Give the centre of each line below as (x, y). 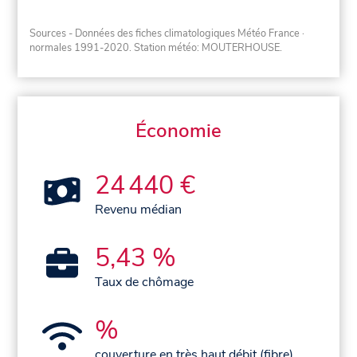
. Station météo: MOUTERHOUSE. (206, 47)
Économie (178, 130)
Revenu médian (139, 209)
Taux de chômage (145, 282)
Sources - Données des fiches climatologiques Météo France (165, 33)
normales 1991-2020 (80, 47)
